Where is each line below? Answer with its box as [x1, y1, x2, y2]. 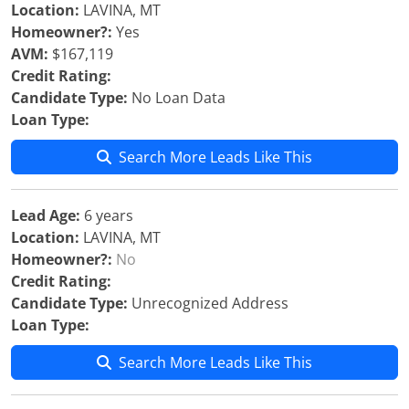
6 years [80, 205, 133, 225]
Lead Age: [11, 205, 80, 225]
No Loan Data [128, 88, 225, 108]
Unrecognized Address [128, 293, 288, 313]
